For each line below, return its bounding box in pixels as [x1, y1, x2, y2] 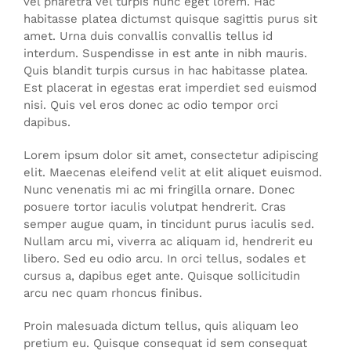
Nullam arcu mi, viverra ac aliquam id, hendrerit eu [24, 233, 313, 248]
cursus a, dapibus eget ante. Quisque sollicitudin [24, 268, 300, 283]
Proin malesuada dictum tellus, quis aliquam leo [24, 318, 299, 333]
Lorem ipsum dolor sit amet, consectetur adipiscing [24, 147, 318, 162]
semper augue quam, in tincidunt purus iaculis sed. [24, 216, 314, 231]
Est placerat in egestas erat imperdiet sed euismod [24, 80, 317, 95]
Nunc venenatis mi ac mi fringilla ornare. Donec [24, 182, 295, 197]
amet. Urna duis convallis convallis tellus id [24, 28, 273, 43]
